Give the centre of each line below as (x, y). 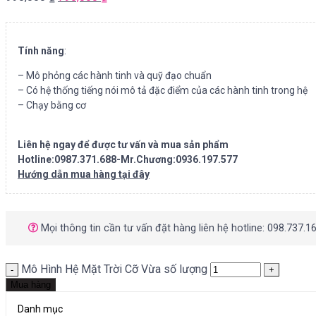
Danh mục (40, 309)
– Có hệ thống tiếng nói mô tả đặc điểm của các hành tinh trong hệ (163, 90)
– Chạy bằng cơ (52, 105)
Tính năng (41, 50)
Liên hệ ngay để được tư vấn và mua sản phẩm (123, 144)
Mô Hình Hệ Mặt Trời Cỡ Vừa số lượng (114, 269)
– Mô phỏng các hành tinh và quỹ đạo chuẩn (115, 75)
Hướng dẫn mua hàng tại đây (84, 174)
